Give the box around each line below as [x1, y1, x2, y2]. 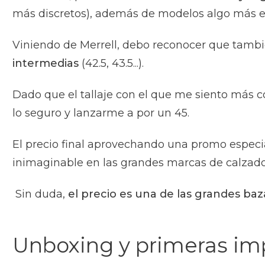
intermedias [12, 57, 82, 70]
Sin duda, [12, 188, 68, 201]
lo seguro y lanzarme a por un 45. [12, 106, 192, 120]
